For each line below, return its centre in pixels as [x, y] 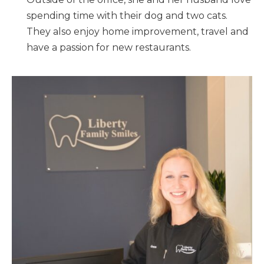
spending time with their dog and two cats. [127, 16]
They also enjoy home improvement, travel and [138, 32]
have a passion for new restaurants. [109, 48]
